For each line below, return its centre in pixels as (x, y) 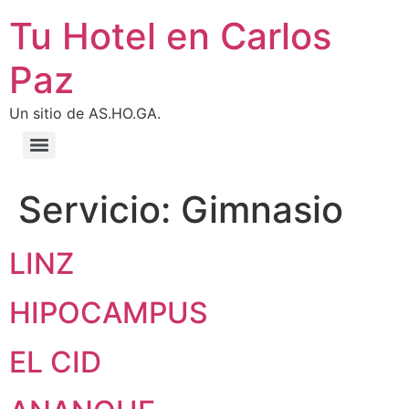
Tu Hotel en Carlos (170, 36)
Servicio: (100, 210)
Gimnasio (262, 210)
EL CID (55, 362)
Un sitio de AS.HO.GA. (85, 113)
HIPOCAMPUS (109, 313)
